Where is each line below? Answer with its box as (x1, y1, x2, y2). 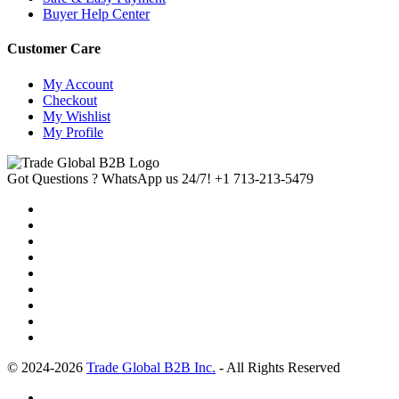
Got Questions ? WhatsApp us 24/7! (7, 170, 211, 186)
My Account (43, 76, 113, 92)
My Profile (43, 124, 103, 140)
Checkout (43, 92, 97, 108)
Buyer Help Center (43, 6, 150, 22)
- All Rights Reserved (216, 359, 340, 375)
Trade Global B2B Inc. (86, 359, 216, 375)
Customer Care (7, 41, 101, 57)
